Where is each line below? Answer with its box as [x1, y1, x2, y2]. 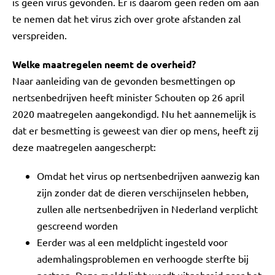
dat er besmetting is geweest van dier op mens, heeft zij [12, 124, 258, 136]
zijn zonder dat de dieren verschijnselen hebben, [37, 186, 249, 198]
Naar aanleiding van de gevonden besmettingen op [12, 74, 235, 87]
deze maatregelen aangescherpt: [12, 141, 156, 153]
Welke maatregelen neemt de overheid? [12, 58, 196, 71]
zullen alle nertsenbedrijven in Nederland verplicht [37, 203, 258, 215]
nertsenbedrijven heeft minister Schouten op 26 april [12, 91, 244, 103]
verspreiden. [12, 29, 67, 41]
